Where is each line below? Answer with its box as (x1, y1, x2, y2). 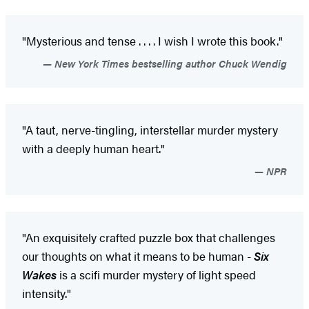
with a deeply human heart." (22, 139, 165, 157)
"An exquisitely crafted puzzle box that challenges (22, 228, 275, 246)
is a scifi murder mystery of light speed (57, 266, 256, 283)
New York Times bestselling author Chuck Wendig (52, 55, 287, 70)
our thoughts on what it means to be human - (22, 247, 254, 264)
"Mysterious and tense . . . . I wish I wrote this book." (22, 32, 283, 49)
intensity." (22, 284, 71, 301)
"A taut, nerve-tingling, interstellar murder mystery (22, 121, 278, 138)
